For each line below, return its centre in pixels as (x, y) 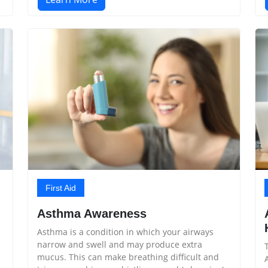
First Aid (61, 188)
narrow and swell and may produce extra (120, 244)
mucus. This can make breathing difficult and (128, 257)
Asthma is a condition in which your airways (125, 232)
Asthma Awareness (92, 213)
